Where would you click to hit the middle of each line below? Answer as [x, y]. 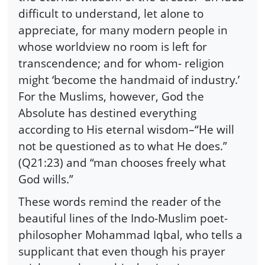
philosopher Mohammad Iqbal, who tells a [130, 235]
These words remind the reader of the [120, 202]
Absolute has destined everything [107, 113]
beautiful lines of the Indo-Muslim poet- [123, 218]
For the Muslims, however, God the [111, 96]
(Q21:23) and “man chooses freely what [122, 163]
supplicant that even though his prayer [122, 251]
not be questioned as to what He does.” [123, 146]
